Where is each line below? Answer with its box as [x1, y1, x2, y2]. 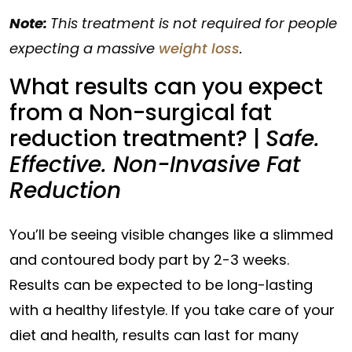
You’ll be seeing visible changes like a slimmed [9, 225, 333, 244]
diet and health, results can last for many [9, 325, 299, 345]
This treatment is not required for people [50, 13, 337, 33]
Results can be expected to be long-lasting [9, 275, 313, 295]
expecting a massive [9, 38, 159, 58]
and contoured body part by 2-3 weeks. [9, 250, 289, 269]
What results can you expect [9, 71, 323, 102]
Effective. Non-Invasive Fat [9, 149, 300, 180]
